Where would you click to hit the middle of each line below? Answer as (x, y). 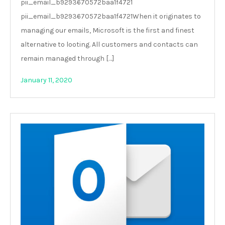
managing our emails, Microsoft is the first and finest (107, 30)
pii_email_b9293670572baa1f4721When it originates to (111, 16)
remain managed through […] (67, 59)
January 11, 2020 (46, 80)
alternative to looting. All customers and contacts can (109, 44)
